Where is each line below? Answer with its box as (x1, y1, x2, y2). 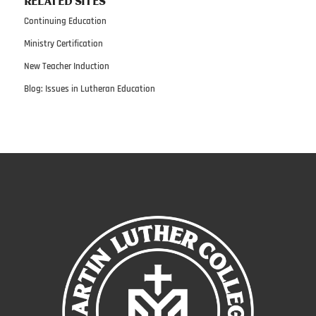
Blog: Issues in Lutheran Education (23, 83, 155, 95)
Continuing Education (23, 16, 107, 28)
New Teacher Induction (23, 61, 109, 73)
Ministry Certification (23, 38, 103, 50)
